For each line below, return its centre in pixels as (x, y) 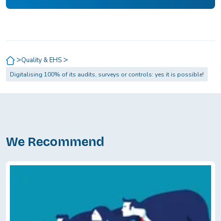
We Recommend (55, 142)
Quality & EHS (42, 60)
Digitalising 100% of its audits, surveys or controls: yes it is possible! (107, 75)
